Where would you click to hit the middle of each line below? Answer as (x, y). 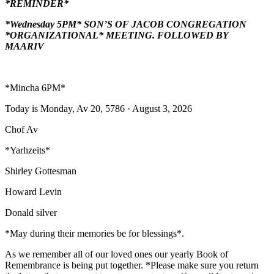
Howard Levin (35, 191)
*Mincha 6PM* (35, 87)
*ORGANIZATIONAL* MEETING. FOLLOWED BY (117, 35)
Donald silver (31, 212)
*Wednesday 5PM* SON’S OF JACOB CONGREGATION (126, 24)
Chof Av (21, 129)
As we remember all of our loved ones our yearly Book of (117, 254)
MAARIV (24, 46)
